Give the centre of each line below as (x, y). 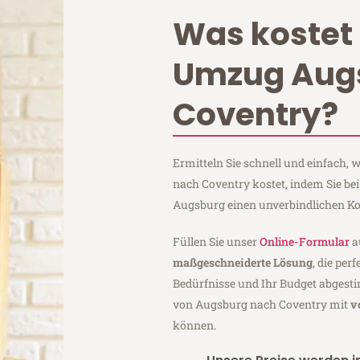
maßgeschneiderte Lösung (243, 262)
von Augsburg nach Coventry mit (262, 304)
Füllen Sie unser (217, 241)
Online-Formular (305, 241)
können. (195, 325)
